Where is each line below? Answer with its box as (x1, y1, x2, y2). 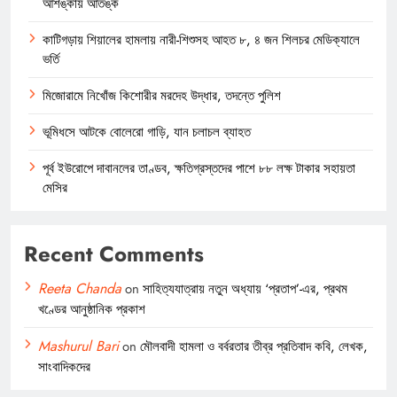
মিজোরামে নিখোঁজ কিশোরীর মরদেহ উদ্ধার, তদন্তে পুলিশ (43, 85, 281, 105)
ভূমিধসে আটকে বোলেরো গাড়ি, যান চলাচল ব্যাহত (43, 121, 251, 142)
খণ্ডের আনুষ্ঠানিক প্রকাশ (38, 299, 145, 319)
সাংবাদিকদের (38, 356, 90, 377)
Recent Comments (24, 237, 204, 269)
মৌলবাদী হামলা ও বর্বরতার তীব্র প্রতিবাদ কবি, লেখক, (140, 336, 368, 356)
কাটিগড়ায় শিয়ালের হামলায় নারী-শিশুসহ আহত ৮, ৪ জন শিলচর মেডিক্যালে (43, 29, 360, 50)
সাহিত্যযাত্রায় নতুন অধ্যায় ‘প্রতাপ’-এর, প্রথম (143, 278, 347, 299)
